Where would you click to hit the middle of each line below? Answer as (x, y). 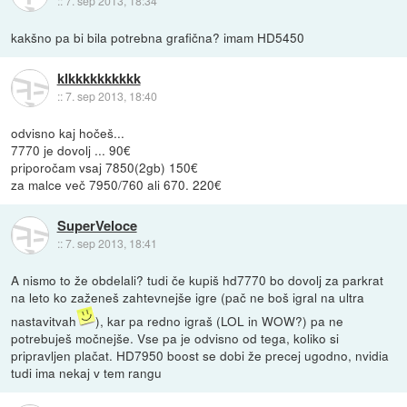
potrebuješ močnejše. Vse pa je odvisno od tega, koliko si (175, 338)
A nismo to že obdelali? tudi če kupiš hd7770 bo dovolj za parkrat (198, 280)
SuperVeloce (97, 226)
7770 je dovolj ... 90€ (71, 150)
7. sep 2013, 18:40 (111, 96)
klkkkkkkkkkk (99, 79)
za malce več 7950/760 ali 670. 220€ (117, 185)
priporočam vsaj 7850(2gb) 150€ (105, 168)
